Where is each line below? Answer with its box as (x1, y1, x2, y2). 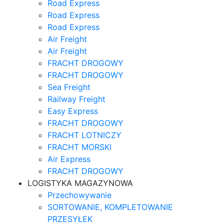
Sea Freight (47, 82, 90, 92)
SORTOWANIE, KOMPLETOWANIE (47, 202, 173, 212)
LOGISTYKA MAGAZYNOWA (27, 178, 133, 188)
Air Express (47, 154, 90, 164)
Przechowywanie (47, 190, 111, 200)
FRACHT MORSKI (47, 142, 111, 152)
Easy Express (47, 106, 98, 116)
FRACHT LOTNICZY (47, 130, 121, 140)
